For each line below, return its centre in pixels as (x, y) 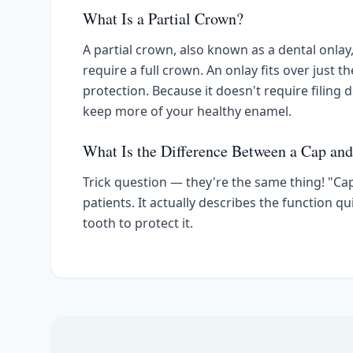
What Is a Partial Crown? (163, 19)
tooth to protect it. (138, 223)
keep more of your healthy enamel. (187, 111)
